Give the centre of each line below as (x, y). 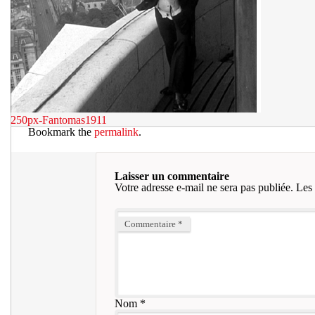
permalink (116, 132)
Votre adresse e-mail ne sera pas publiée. (204, 187)
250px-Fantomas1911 (59, 120)
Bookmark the (61, 132)
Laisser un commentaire (172, 176)
